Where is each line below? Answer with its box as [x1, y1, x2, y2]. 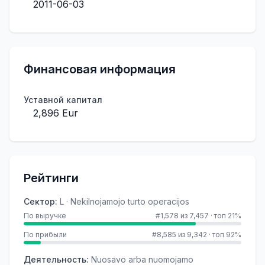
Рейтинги [24, 171, 79, 185]
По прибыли [24, 230, 67, 239]
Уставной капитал [24, 95, 102, 105]
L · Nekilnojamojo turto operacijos [60, 196, 189, 206]
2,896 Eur [33, 107, 78, 119]
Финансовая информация [24, 62, 176, 76]
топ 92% [212, 230, 241, 239]
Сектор [24, 196, 55, 206]
